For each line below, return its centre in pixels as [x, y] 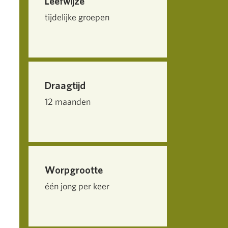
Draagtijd [65, 85]
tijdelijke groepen [77, 17]
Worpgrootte [74, 170]
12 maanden [68, 102]
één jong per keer [77, 186]
